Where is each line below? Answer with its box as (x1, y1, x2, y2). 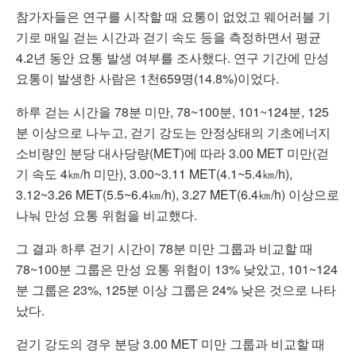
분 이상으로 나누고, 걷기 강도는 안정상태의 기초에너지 (16, 123, 331, 142)
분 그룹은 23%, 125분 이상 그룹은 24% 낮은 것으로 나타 (16, 281, 336, 300)
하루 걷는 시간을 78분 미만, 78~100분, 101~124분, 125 (16, 103, 329, 122)
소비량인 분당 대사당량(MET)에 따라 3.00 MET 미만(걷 (16, 144, 329, 163)
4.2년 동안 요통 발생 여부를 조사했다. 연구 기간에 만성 (16, 48, 329, 68)
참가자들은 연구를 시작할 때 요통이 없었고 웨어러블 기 (16, 7, 331, 26)
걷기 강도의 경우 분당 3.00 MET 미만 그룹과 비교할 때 (16, 335, 325, 354)
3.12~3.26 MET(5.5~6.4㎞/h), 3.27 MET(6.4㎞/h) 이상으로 (16, 185, 339, 204)
